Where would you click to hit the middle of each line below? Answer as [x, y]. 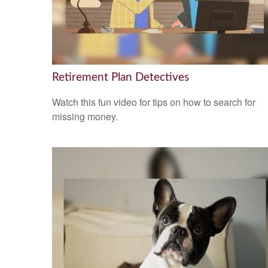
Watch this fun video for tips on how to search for [154, 102]
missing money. [85, 117]
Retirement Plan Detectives [121, 77]
